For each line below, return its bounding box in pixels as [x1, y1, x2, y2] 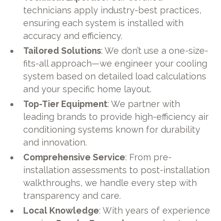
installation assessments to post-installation [23, 164, 210, 175]
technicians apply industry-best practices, [23, 5, 202, 16]
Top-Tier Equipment [23, 98, 108, 109]
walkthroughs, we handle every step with [23, 177, 197, 188]
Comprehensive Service [23, 151, 126, 162]
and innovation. [23, 137, 87, 147]
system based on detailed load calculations [23, 71, 207, 81]
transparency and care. [23, 190, 121, 201]
